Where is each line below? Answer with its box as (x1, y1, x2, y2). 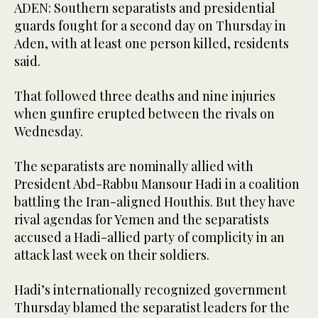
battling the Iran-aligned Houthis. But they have (14, 192, 295, 210)
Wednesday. (14, 122, 83, 140)
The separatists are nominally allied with (14, 157, 253, 175)
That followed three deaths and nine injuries (14, 87, 275, 104)
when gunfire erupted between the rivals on (14, 104, 275, 122)
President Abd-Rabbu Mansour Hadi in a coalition (14, 175, 300, 192)
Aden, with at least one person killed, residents (14, 34, 289, 52)
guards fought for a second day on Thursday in (14, 16, 286, 34)
